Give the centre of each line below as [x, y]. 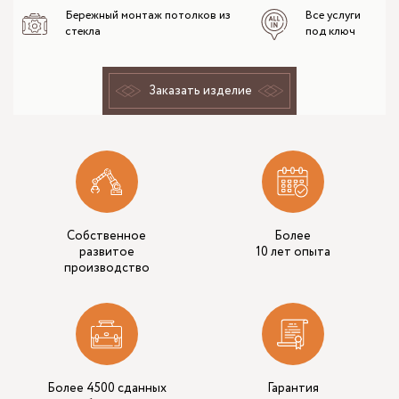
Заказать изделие [200, 91]
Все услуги [333, 16]
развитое [106, 252]
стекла [83, 32]
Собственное [106, 236]
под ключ [330, 32]
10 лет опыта [293, 252]
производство [106, 269]
